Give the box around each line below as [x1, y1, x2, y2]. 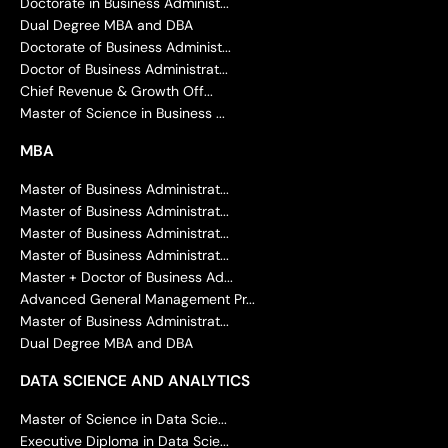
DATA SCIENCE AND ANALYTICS [20, 370, 250, 391]
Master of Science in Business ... [20, 103, 225, 122]
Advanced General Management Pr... [20, 289, 255, 308]
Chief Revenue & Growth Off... [20, 81, 213, 100]
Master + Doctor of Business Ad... [20, 267, 233, 286]
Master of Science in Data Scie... [20, 409, 227, 428]
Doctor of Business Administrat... [20, 59, 228, 78]
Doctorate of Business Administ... [20, 37, 231, 56]
